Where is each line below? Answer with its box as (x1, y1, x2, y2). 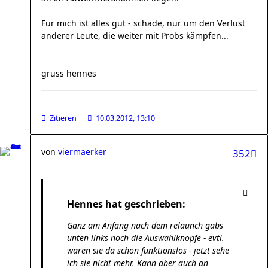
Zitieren (50, 113, 77, 123)
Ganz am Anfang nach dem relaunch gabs (67, 220, 223, 231)
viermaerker (58, 146, 106, 157)
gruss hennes (41, 68, 96, 79)
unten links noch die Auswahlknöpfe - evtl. (67, 232, 224, 243)
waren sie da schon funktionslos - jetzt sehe (67, 245, 229, 256)
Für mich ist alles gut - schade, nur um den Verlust (41, 17, 245, 29)
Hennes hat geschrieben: (67, 197, 185, 211)
